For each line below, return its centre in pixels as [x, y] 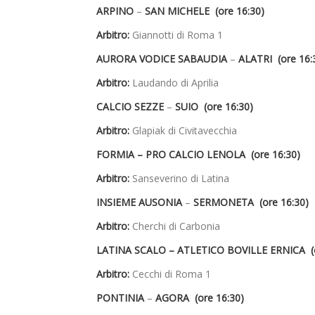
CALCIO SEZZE [131, 107]
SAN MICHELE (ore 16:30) [205, 11]
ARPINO [116, 11]
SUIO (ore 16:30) [214, 107]
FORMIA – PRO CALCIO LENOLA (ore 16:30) [198, 155]
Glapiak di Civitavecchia [183, 131]
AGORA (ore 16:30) [200, 298]
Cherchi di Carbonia [175, 226]
